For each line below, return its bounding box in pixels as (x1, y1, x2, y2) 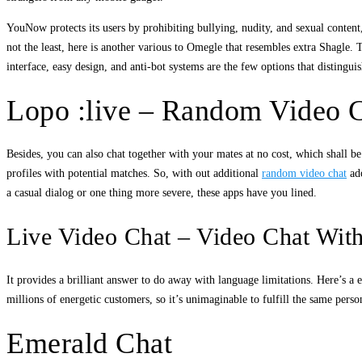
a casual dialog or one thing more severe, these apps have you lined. (6, 186, 317, 199)
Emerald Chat (6, 326, 172, 360)
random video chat (262, 166, 347, 179)
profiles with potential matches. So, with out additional (6, 166, 262, 179)
